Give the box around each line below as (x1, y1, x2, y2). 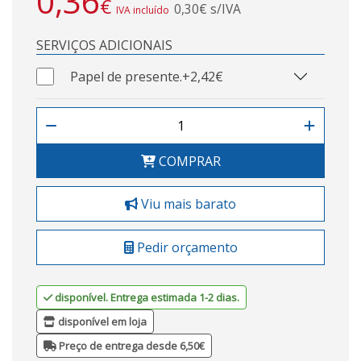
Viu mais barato (138, 194, 236, 213)
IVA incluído (116, 2, 169, 17)
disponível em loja (56, 313, 147, 329)
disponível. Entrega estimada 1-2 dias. (55, 289, 239, 305)
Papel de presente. (70, 67, 183, 85)
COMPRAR (155, 151, 221, 170)
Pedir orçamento (133, 238, 238, 256)
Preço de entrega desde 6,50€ (56, 338, 205, 353)
